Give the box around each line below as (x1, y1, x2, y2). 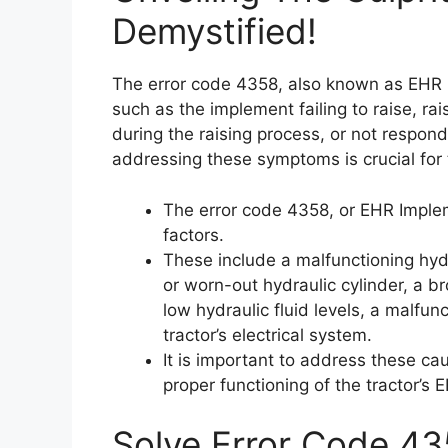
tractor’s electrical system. (163, 324, 372, 345)
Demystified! (112, 10, 317, 52)
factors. (163, 224, 224, 245)
